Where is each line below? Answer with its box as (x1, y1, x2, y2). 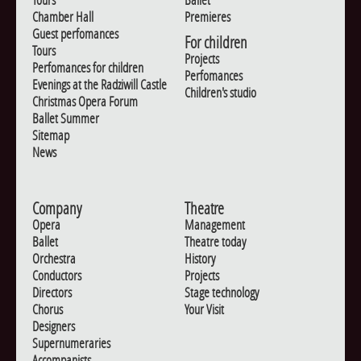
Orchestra (32, 249, 76, 268)
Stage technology (185, 283, 259, 301)
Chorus (32, 300, 63, 318)
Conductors (32, 266, 81, 284)
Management (185, 215, 245, 234)
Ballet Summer (32, 109, 99, 127)
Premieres (185, 7, 230, 26)
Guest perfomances (32, 24, 118, 43)
